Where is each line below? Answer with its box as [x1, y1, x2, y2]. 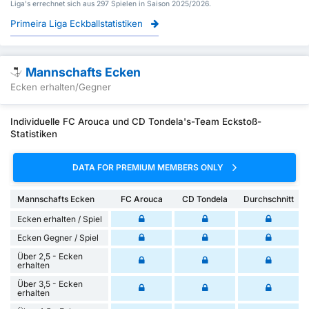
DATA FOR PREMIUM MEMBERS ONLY [72, 162, 226, 173]
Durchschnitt [243, 193, 294, 204]
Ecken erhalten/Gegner [10, 81, 111, 93]
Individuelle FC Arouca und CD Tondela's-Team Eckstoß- [10, 116, 261, 128]
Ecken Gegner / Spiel [17, 232, 99, 243]
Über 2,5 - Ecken [17, 250, 83, 261]
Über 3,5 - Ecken [17, 278, 83, 289]
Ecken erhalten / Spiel [17, 213, 102, 224]
